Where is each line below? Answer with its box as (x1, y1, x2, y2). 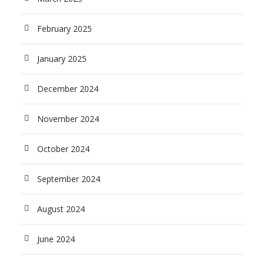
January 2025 (37, 52, 87, 64)
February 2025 (37, 22, 92, 34)
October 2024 (37, 143, 90, 154)
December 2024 (37, 82, 98, 94)
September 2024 (37, 173, 100, 184)
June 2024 (37, 233, 75, 245)
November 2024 (37, 113, 99, 124)
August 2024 (37, 203, 85, 214)
